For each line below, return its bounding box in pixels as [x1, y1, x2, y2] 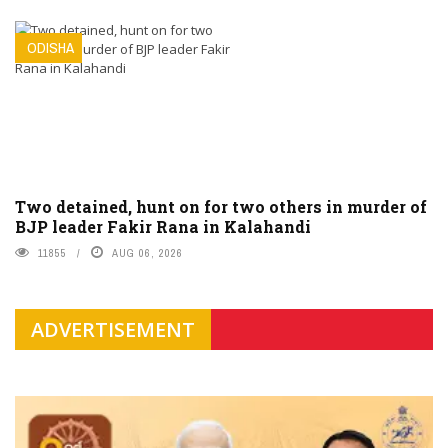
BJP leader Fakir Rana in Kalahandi [15, 215, 311, 237]
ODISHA [27, 36, 74, 58]
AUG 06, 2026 [112, 245, 183, 260]
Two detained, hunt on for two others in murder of [15, 195, 427, 217]
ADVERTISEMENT [31, 315, 195, 343]
